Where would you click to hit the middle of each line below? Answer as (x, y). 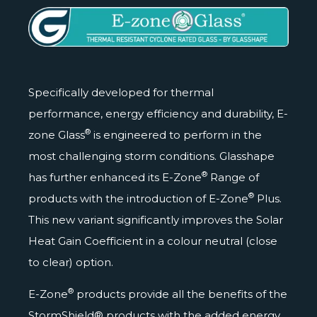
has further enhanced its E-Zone (115, 177)
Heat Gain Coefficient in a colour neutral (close (153, 241)
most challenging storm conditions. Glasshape (151, 156)
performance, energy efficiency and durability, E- (158, 113)
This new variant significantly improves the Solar (156, 219)
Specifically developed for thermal (121, 92)
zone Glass (57, 134)
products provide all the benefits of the (180, 294)
